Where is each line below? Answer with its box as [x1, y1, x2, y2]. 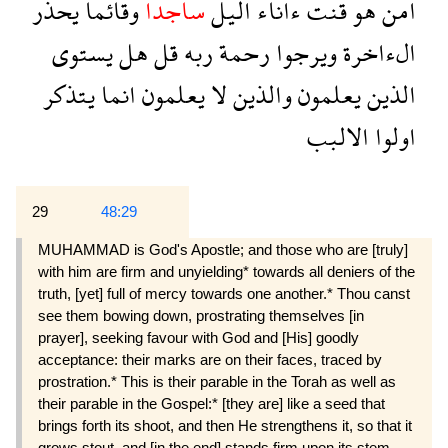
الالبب [307, 107, 369, 165]
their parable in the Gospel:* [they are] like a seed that [38, 394, 385, 412]
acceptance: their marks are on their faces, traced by [38, 350, 382, 368]
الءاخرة [337, 23, 416, 81]
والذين [227, 65, 292, 123]
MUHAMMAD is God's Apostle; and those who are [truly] [38, 240, 408, 258]
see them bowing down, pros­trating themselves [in [38, 306, 364, 324]
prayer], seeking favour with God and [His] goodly [38, 328, 359, 346]
